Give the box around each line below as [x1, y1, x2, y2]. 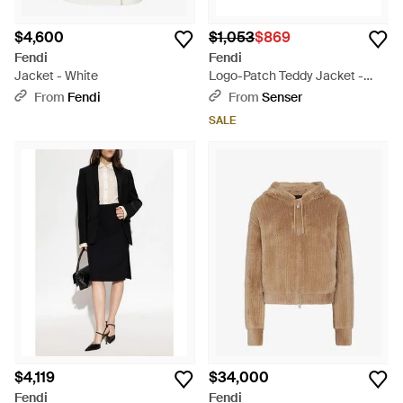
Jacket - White [14, 67, 98, 84]
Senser [262, 89, 302, 105]
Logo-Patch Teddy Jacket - [209, 67, 363, 84]
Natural [209, 85, 252, 102]
